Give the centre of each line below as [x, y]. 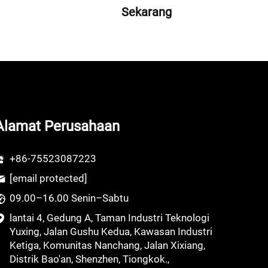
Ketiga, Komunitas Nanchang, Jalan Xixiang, [107, 245]
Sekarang [146, 12]
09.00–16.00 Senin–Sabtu [69, 198]
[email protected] [48, 178]
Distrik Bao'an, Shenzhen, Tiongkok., [89, 259]
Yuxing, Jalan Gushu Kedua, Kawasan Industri [111, 232]
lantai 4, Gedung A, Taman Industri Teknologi [109, 218]
